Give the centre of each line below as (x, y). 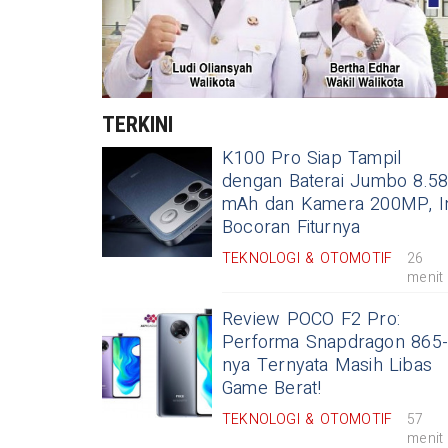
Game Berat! (272, 389)
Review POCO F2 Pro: (311, 320)
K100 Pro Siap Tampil (312, 159)
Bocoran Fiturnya (291, 228)
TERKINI (137, 125)
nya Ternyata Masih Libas (327, 366)
